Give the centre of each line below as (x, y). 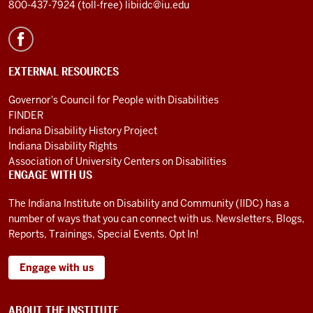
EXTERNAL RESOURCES (64, 72)
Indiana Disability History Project (83, 131)
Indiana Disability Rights (63, 146)
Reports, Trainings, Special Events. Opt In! (103, 234)
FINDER (26, 116)
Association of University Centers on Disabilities (117, 162)
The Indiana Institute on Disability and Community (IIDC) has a (149, 204)
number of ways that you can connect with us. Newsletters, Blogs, (156, 219)
